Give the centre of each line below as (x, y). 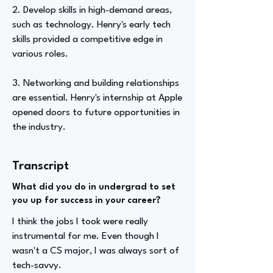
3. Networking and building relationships (96, 83)
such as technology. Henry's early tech (91, 25)
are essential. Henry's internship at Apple (97, 98)
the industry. (39, 127)
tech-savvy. (37, 266)
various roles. (40, 54)
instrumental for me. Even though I (86, 236)
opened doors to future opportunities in (96, 113)
